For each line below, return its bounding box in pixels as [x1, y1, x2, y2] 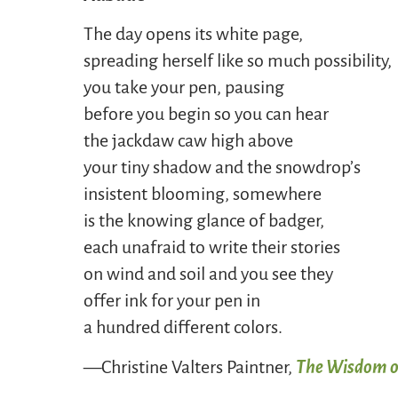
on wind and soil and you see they [84, 264, 334, 284]
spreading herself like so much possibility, [84, 51, 393, 71]
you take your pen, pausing [84, 77, 285, 98]
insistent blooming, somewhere [84, 184, 322, 204]
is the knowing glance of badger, [84, 211, 325, 231]
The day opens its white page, [84, 24, 304, 44]
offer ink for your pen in [84, 291, 261, 311]
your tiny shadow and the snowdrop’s [84, 157, 362, 178]
